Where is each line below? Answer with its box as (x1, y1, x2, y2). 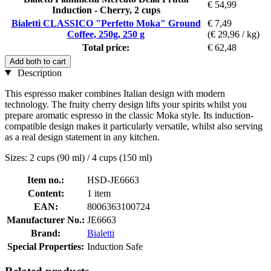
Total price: (82, 42, 129, 53)
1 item (87, 188, 111, 198)
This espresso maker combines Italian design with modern (5, 88, 225, 99)
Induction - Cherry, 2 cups (51, 4, 160, 15)
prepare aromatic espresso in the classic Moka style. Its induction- (5, 109, 253, 120)
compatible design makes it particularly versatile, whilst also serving (5, 120, 263, 131)
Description (15, 67, 62, 78)
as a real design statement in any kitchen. (5, 131, 160, 142)
